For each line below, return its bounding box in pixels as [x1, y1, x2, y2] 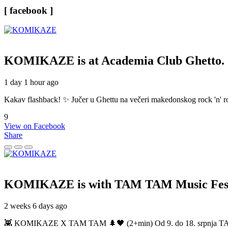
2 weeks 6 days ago [4, 201, 67, 210]
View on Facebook [4, 122, 65, 131]
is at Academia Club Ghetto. [77, 54, 224, 68]
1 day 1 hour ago [4, 78, 59, 87]
